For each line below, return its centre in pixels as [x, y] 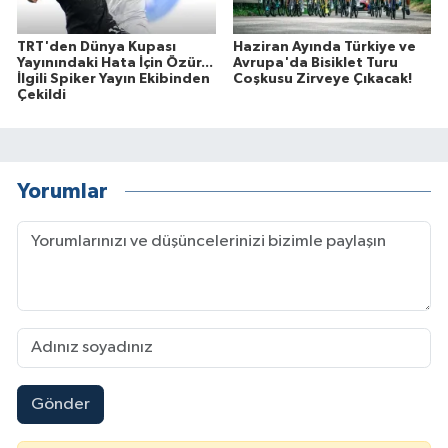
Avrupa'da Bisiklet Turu [315, 62]
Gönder [60, 405]
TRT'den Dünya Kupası [96, 46]
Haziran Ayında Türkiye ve [324, 46]
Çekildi [41, 94]
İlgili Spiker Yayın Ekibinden [113, 78]
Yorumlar [62, 192]
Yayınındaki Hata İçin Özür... [115, 62]
